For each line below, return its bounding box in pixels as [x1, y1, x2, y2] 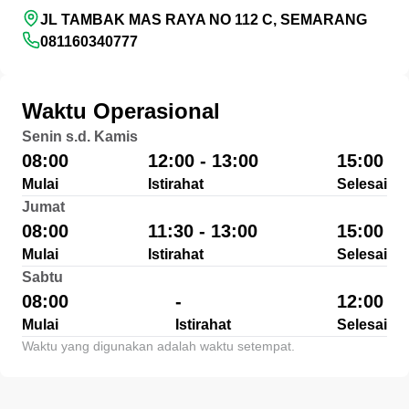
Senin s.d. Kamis [22, 129, 138, 144]
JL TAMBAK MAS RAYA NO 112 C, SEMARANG [40, 12, 367, 27]
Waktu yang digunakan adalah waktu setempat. [22, 339, 295, 353]
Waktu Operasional [22, 99, 220, 123]
